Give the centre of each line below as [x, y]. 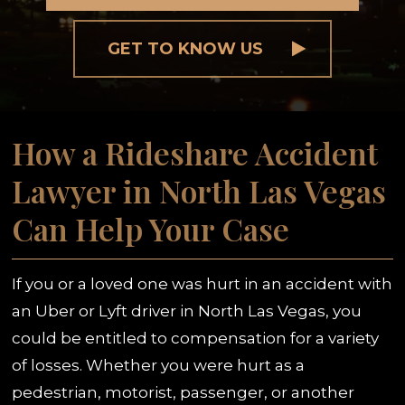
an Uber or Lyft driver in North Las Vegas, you [187, 311]
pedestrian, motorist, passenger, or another [184, 393]
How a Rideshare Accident [195, 153]
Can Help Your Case [151, 229]
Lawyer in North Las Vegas [199, 191]
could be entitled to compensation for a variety [196, 339]
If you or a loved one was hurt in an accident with [202, 284]
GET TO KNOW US [185, 48]
